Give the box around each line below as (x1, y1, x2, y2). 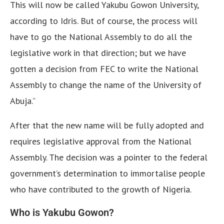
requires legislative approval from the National (10, 135, 191, 147)
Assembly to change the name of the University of (10, 79, 201, 91)
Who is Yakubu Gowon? (10, 206, 114, 219)
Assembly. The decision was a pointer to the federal (10, 151, 207, 163)
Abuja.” (10, 95, 35, 107)
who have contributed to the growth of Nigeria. (10, 183, 191, 195)
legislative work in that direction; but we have (10, 47, 186, 59)
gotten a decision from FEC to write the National (10, 63, 198, 75)
